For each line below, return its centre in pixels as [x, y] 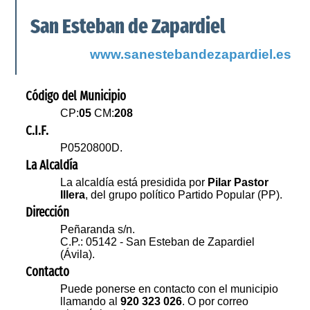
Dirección [48, 213]
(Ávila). [78, 255]
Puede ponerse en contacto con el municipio [170, 289]
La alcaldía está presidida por [134, 183]
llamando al [91, 302]
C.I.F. [37, 131]
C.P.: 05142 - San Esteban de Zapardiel [158, 242]
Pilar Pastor [238, 183]
